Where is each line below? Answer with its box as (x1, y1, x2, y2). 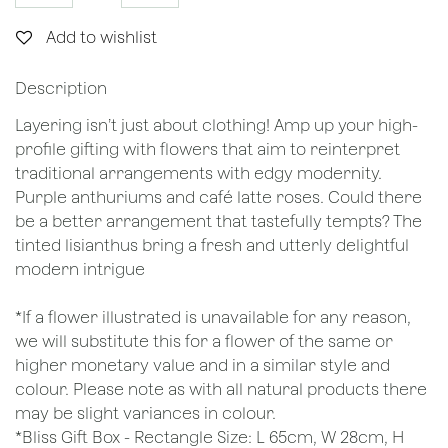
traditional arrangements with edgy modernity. (15, 163, 382, 183)
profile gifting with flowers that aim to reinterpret (15, 139, 400, 159)
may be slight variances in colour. (15, 403, 280, 423)
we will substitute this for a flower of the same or (15, 331, 393, 351)
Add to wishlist (46, 28, 157, 48)
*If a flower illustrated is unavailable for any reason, (15, 307, 411, 327)
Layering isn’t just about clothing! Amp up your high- (15, 115, 418, 135)
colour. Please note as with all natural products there (15, 379, 427, 399)
